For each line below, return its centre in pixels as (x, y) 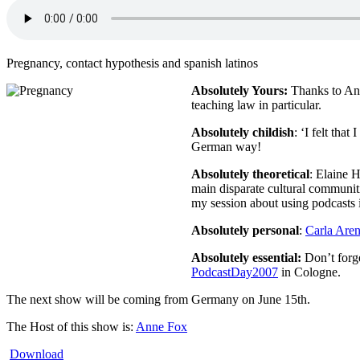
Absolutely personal (245, 230)
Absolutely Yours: (239, 90)
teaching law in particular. (256, 104)
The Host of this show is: (71, 326)
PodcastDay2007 (235, 272)
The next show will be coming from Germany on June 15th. (158, 299)
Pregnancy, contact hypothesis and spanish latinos (132, 63)
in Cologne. (309, 272)
